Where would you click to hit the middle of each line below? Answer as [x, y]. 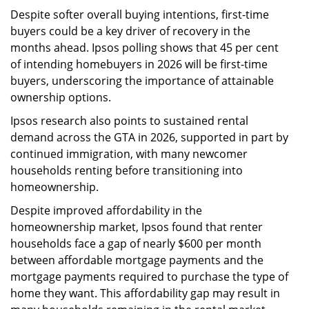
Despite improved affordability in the [106, 210]
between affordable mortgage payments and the [137, 260]
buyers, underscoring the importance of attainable [142, 80]
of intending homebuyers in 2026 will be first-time [139, 64]
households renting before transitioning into [127, 170]
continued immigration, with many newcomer [129, 153]
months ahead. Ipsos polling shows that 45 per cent [144, 47]
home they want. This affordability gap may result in [145, 293]
